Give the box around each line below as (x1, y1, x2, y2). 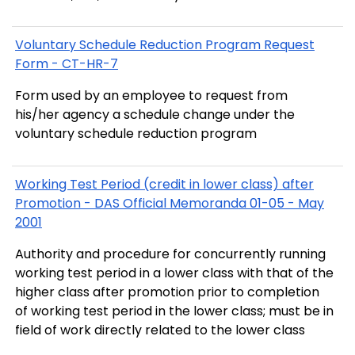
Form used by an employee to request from (15, 86, 288, 105)
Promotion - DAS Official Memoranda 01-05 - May (15, 193, 324, 212)
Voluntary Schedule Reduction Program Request (15, 36, 315, 55)
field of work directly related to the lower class (15, 320, 305, 339)
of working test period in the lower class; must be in (15, 301, 31, 320)
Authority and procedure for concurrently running (15, 244, 326, 263)
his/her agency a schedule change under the (15, 105, 295, 124)
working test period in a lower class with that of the (15, 263, 334, 282)
